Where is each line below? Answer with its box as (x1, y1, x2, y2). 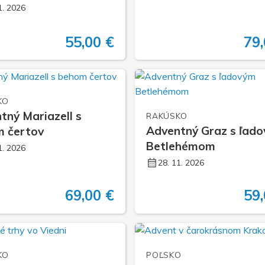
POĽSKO (146, 249, 182, 260)
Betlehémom (146, 139, 216, 154)
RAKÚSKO (146, 111, 188, 121)
